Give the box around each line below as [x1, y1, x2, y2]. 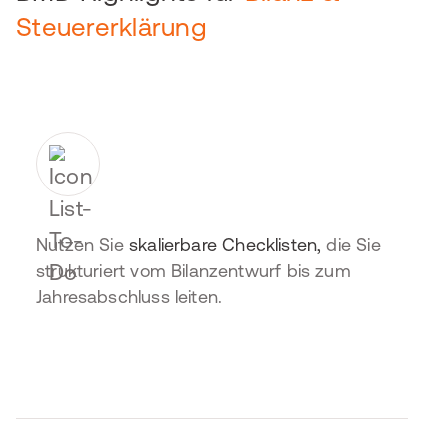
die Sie [321, 234, 381, 255]
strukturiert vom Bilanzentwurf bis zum [36, 260, 351, 281]
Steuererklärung [16, 12, 207, 41]
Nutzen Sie [36, 234, 129, 255]
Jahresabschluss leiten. [36, 286, 223, 307]
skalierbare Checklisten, [128, 234, 322, 255]
